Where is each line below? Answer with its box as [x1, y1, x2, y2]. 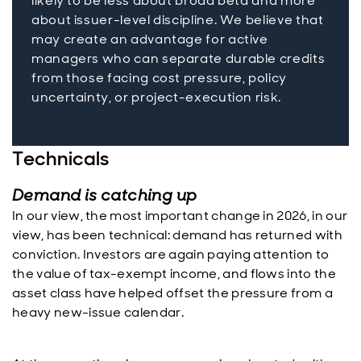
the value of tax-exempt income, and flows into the [12, 265, 337, 282]
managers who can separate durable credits [31, 50, 326, 67]
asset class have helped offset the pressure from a [12, 284, 334, 301]
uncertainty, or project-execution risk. [31, 89, 281, 106]
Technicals [12, 146, 110, 171]
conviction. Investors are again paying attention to [12, 246, 330, 263]
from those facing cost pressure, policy [31, 69, 287, 86]
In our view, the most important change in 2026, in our [12, 207, 348, 224]
